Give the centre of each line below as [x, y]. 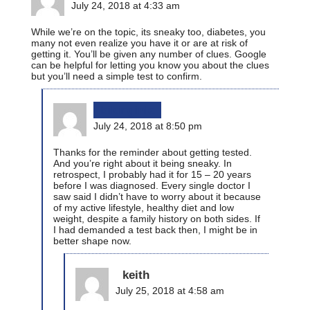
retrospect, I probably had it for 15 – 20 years [152, 174]
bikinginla [127, 110]
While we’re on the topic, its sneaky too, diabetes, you [148, 31]
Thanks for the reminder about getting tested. [153, 152]
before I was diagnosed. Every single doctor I [152, 185]
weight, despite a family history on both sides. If [157, 218]
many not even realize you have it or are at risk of [139, 43]
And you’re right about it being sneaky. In [143, 163]
